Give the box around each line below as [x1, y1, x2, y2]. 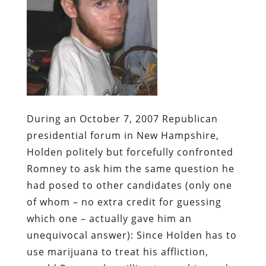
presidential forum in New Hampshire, [26, 128, 219, 142]
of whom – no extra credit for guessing [26, 195, 221, 208]
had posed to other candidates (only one [26, 178, 232, 192]
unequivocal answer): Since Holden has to [26, 228, 237, 242]
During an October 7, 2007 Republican [26, 112, 218, 125]
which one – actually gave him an [26, 211, 192, 225]
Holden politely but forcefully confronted [26, 145, 233, 159]
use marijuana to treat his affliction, [26, 245, 208, 258]
